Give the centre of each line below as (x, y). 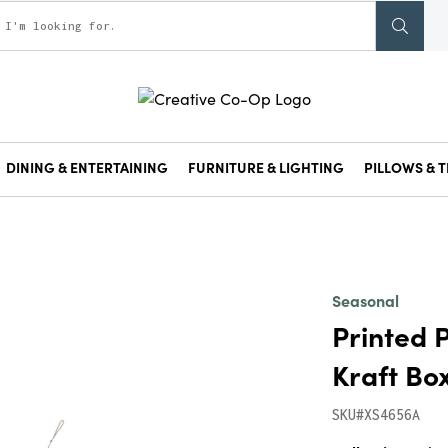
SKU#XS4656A (375, 414)
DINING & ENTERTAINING (87, 167)
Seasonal (365, 300)
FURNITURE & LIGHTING (266, 167)
